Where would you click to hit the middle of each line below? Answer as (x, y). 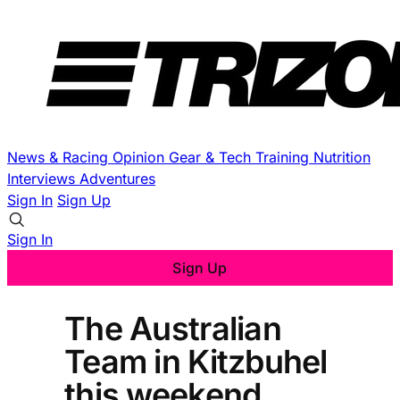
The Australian (173, 328)
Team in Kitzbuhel (196, 361)
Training (284, 157)
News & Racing (60, 157)
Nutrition (342, 157)
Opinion (141, 157)
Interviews (43, 179)
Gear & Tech (212, 157)
